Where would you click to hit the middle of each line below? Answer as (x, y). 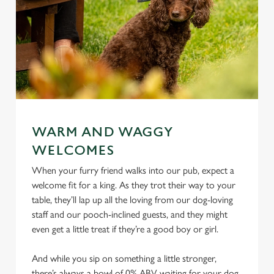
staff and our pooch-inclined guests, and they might (130, 214)
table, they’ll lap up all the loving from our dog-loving (132, 200)
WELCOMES (73, 151)
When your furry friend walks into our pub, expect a (133, 170)
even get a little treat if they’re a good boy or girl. (128, 229)
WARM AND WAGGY (102, 132)
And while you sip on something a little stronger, (124, 258)
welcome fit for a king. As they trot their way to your (134, 185)
